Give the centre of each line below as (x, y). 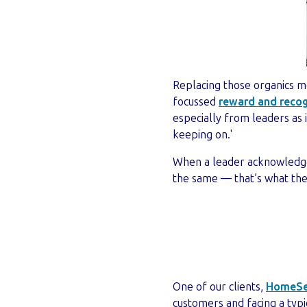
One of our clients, (219, 287)
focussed (196, 102)
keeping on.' (202, 135)
